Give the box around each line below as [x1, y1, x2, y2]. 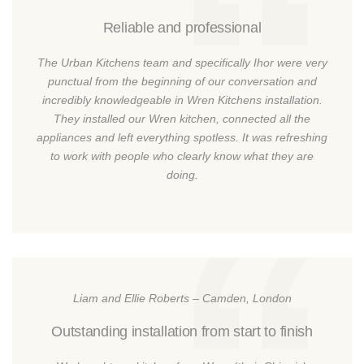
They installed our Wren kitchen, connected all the [54, 112, 310, 126]
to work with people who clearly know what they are [50, 149, 314, 163]
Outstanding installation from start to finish [51, 323, 313, 340]
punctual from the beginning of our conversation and [47, 75, 317, 89]
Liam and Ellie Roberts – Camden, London [72, 292, 292, 305]
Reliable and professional [102, 19, 262, 37]
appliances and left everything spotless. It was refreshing [37, 131, 327, 145]
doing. [166, 168, 198, 182]
